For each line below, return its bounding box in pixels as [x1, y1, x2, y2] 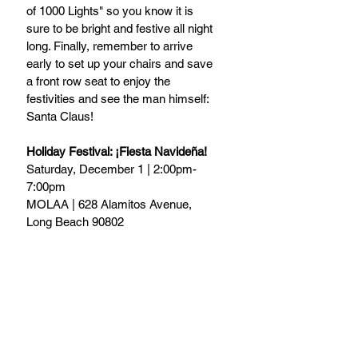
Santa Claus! [26, 109, 93, 124]
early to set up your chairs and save [26, 57, 216, 71]
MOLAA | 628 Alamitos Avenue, [26, 197, 195, 212]
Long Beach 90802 [26, 215, 124, 229]
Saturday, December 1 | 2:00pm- [26, 162, 197, 177]
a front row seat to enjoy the [26, 74, 173, 89]
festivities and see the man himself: [26, 92, 212, 106]
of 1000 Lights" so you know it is [26, 4, 197, 18]
